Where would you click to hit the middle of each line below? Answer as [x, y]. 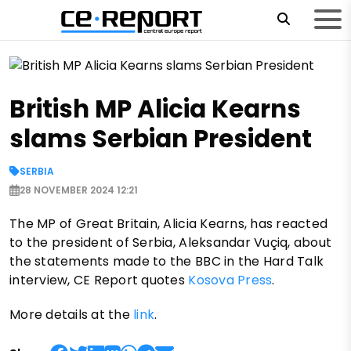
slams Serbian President [161, 139]
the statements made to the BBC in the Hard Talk [167, 262]
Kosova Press [230, 280]
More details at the [72, 315]
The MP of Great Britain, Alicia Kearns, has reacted [169, 224]
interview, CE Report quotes [99, 280]
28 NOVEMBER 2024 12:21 [79, 190]
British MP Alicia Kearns [155, 109]
